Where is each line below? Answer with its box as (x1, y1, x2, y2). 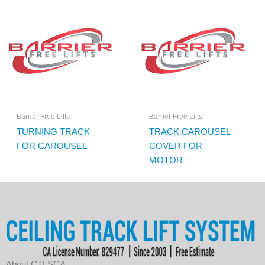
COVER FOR (148, 141, 202, 151)
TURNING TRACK (16, 127, 90, 137)
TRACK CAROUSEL (148, 127, 230, 137)
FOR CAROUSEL (16, 141, 87, 151)
